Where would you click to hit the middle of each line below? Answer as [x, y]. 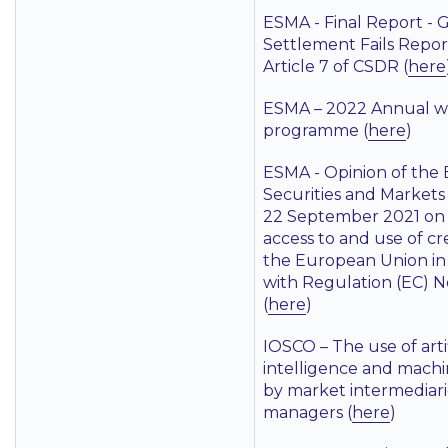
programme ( [315, 130]
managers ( [307, 412]
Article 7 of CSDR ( [335, 66]
